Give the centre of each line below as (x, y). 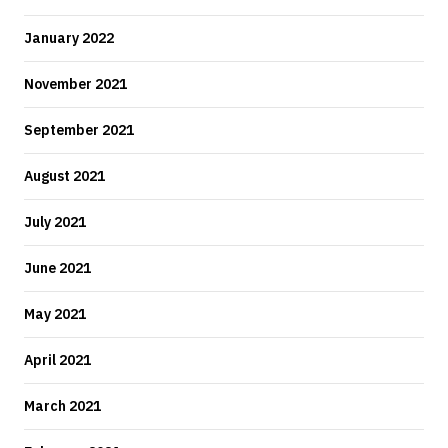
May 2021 (55, 313)
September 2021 (79, 129)
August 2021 (64, 175)
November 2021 (75, 83)
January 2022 (69, 37)
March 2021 (62, 405)
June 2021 (57, 267)
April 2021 (57, 359)
